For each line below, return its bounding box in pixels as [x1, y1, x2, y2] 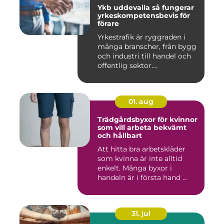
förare [97, 19, 119, 28]
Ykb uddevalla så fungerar [97, 3, 152, 12]
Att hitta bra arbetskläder [97, 144, 185, 154]
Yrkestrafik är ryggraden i [97, 32, 185, 42]
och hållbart [97, 131, 142, 140]
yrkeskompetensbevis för [97, 11, 190, 20]
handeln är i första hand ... [97, 173, 187, 182]
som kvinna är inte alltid [97, 154, 182, 163]
